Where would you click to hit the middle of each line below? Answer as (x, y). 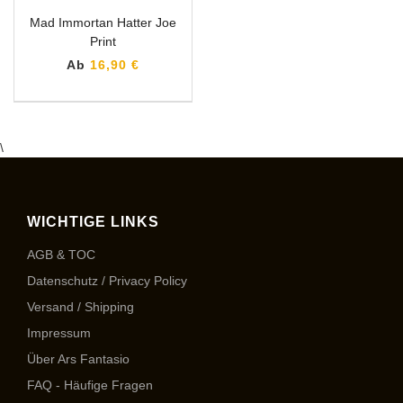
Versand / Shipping (81, 307)
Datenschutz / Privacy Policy (107, 281)
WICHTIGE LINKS (93, 222)
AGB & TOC (61, 255)
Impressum (59, 333)
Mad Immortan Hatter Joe (103, 22)
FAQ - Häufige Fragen (90, 385)
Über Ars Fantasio (78, 359)
